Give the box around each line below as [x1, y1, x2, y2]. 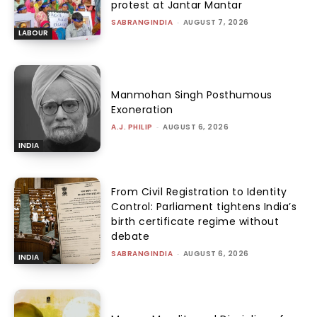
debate [111, 229, 150, 244]
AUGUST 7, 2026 [183, 16, 249, 28]
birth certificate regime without [111, 214, 279, 229]
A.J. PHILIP [111, 121, 153, 132]
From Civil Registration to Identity [111, 185, 287, 200]
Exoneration [111, 102, 173, 117]
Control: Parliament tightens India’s [111, 200, 297, 214]
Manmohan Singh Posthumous [111, 87, 272, 102]
